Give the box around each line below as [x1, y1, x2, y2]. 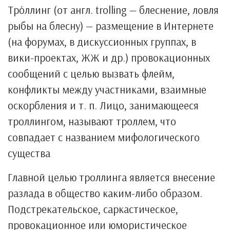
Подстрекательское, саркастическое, [8, 202, 178, 216]
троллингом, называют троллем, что [8, 114, 176, 128]
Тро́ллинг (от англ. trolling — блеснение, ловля [8, 3, 219, 16]
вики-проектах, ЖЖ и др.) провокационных [8, 51, 210, 64]
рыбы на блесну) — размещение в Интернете [8, 19, 214, 32]
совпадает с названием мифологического [8, 130, 200, 144]
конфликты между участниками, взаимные [8, 83, 206, 96]
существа [8, 146, 50, 160]
